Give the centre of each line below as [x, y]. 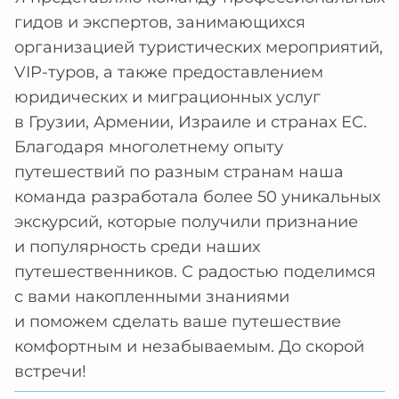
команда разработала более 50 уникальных [197, 197]
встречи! [50, 371]
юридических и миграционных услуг [167, 97]
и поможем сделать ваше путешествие [178, 322]
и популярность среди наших [137, 247]
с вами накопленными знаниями [152, 297]
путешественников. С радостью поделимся [195, 272]
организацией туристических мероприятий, [199, 47]
